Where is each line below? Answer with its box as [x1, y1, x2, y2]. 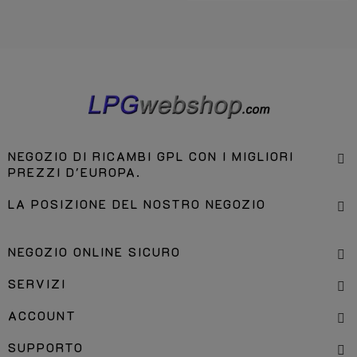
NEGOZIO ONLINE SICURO [8, 244, 181, 260]
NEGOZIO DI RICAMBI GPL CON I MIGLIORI [8, 148, 294, 164]
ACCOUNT [8, 308, 76, 324]
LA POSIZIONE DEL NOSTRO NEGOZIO [8, 196, 266, 212]
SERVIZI [8, 276, 66, 292]
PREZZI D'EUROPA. [8, 164, 141, 180]
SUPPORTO [8, 339, 84, 355]
